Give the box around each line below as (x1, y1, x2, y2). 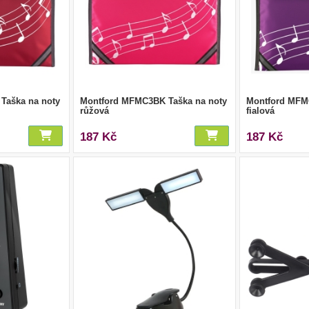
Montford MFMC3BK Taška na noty (79, 95, 227, 106)
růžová (79, 105, 109, 116)
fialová (246, 105, 275, 116)
